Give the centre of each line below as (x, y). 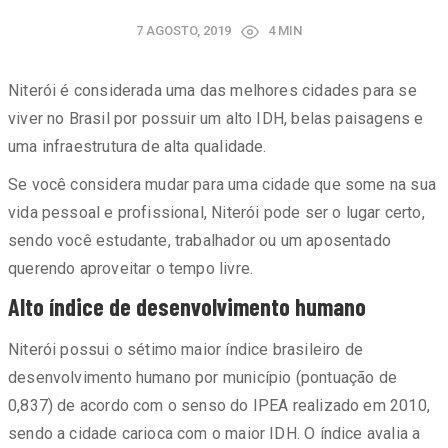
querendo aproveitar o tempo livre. (131, 268)
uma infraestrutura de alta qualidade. (137, 146)
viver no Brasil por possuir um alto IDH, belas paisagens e (216, 118)
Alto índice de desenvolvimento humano (187, 306)
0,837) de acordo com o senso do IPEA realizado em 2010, (219, 405)
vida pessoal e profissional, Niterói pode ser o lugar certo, (216, 212)
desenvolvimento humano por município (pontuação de (202, 377)
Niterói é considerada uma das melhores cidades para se (212, 90)
